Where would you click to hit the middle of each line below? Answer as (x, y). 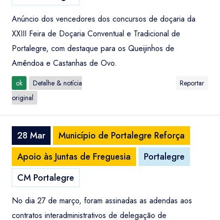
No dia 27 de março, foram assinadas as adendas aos (102, 201)
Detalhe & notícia (57, 83)
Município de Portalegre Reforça (122, 136)
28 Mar (31, 136)
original (23, 98)
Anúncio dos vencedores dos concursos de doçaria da (104, 19)
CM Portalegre (46, 178)
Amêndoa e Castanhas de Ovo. (64, 63)
